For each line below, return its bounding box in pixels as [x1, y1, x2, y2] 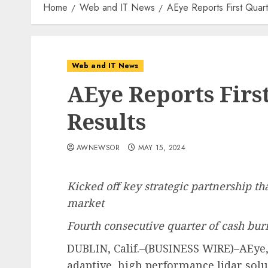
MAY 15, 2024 [138, 142, 185, 153]
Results [67, 107, 146, 136]
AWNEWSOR [77, 142, 120, 153]
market [67, 196, 104, 210]
